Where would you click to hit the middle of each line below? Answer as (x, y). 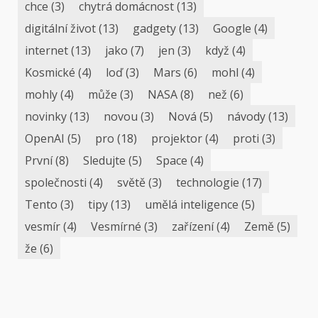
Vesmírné (116, 226)
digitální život (60, 28)
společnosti (56, 182)
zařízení (193, 226)
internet (46, 50)
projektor (177, 138)
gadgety (154, 28)
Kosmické (50, 72)
